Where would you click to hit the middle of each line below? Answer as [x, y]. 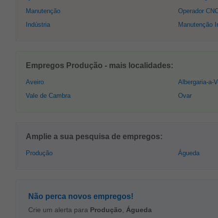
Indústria [38, 25]
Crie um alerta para [59, 210]
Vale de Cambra [48, 96]
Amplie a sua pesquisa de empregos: [94, 136]
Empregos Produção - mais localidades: [100, 65]
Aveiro [35, 82]
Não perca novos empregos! [81, 196]
